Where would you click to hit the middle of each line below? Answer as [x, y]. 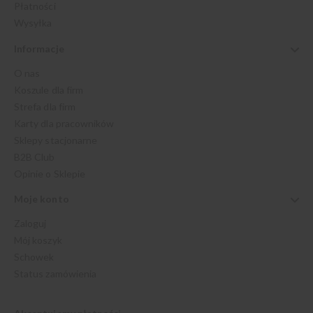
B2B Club [35, 156]
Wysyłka [33, 23]
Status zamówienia [56, 274]
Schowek [34, 257]
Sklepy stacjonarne [56, 140]
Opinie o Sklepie [50, 173]
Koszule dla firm [49, 89]
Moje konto [42, 199]
